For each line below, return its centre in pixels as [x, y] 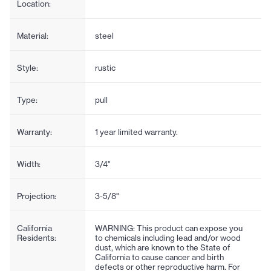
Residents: [37, 238]
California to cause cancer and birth [159, 257]
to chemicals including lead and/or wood [168, 238]
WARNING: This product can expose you [168, 228]
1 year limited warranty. [136, 132]
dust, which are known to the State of [162, 248]
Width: [29, 164]
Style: [28, 68]
